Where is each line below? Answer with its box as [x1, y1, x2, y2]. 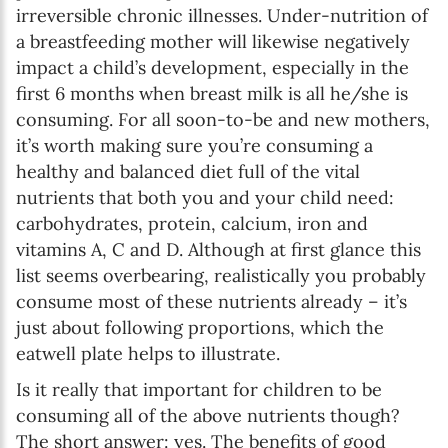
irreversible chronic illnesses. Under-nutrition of [16, 3, 428, 27]
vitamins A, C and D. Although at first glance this [16, 237, 421, 261]
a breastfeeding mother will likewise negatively [16, 29, 410, 53]
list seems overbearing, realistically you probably [16, 263, 426, 287]
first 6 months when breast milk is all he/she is [16, 81, 408, 105]
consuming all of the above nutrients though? [16, 403, 400, 427]
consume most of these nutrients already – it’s [16, 289, 407, 313]
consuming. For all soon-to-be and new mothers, [16, 107, 430, 131]
